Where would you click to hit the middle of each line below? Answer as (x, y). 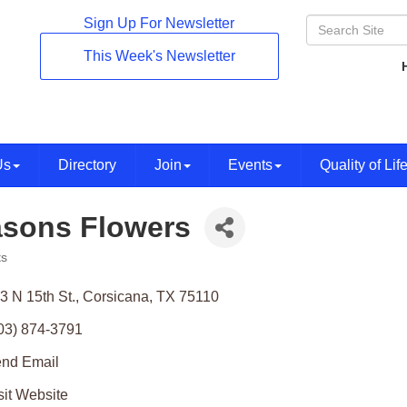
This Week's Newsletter (159, 56)
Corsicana (115, 297)
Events (251, 165)
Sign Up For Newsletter (159, 23)
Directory (87, 165)
